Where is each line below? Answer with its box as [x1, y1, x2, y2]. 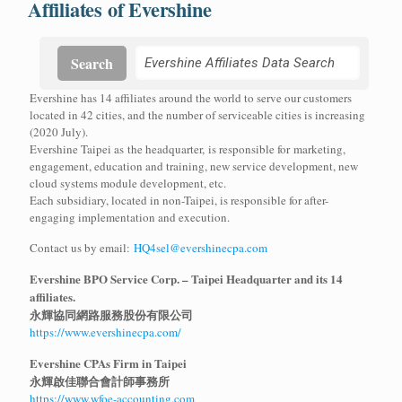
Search [71, 52, 114, 74]
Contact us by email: [30, 239, 134, 256]
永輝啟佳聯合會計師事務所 [30, 371, 170, 389]
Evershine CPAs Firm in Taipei [30, 354, 187, 371]
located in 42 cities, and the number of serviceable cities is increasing [30, 106, 365, 123]
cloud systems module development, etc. [30, 174, 226, 191]
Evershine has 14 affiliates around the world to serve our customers [30, 89, 352, 106]
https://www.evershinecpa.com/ [30, 323, 181, 340]
